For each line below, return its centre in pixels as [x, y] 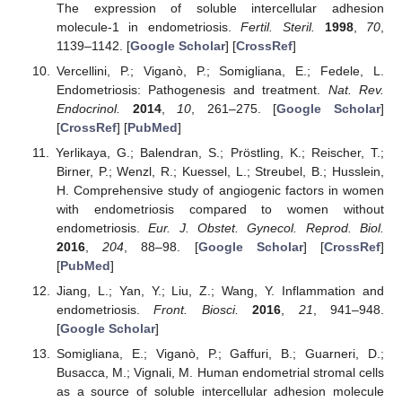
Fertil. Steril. [278, 26]
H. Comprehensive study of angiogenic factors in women [220, 191]
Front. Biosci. [196, 310]
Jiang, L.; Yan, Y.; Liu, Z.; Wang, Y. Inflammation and [220, 291]
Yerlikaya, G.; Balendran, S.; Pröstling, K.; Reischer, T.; [219, 153]
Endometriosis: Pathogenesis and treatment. [192, 90]
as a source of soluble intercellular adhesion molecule [220, 392]
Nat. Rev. [356, 90]
